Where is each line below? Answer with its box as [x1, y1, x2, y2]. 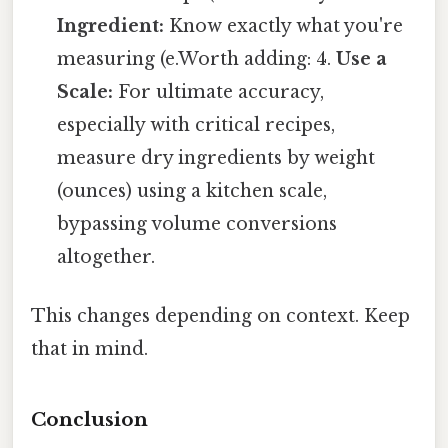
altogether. [57, 246, 156, 269]
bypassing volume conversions [57, 213, 338, 236]
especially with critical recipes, [57, 114, 336, 137]
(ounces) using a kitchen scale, [57, 180, 328, 203]
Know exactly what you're [164, 15, 404, 38]
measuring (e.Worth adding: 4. [57, 48, 337, 71]
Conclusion [31, 408, 148, 432]
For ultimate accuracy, [113, 81, 325, 104]
